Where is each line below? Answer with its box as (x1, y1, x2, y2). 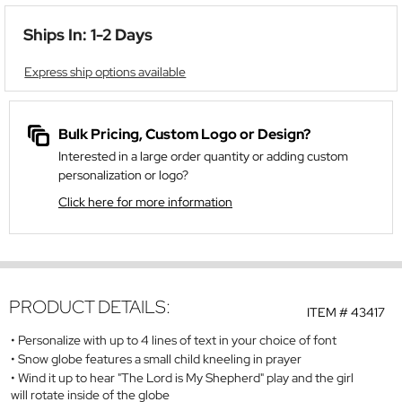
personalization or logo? (58, 167, 188, 184)
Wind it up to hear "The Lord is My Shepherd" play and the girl (18, 369, 354, 386)
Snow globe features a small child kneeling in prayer (18, 350, 301, 367)
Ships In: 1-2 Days (23, 24, 153, 46)
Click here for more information (58, 194, 232, 211)
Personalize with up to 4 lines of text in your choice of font (18, 331, 336, 348)
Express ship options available (24, 62, 187, 80)
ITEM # (307, 304, 352, 321)
